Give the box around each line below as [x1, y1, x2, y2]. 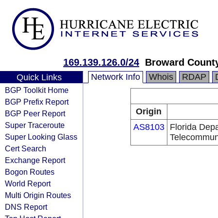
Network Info [91, 72, 140, 82]
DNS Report [5, 202, 47, 211]
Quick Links [16, 73, 62, 82]
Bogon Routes [5, 167, 54, 176]
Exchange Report [5, 156, 65, 164]
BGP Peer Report [5, 109, 65, 118]
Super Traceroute [5, 121, 65, 129]
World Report [5, 179, 51, 188]
